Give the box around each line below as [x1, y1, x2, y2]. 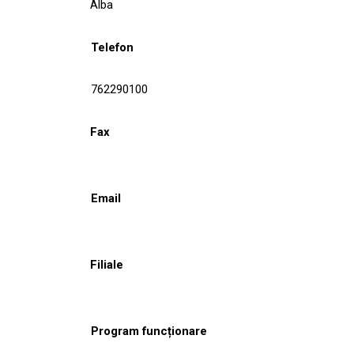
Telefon [91, 40, 134, 55]
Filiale [90, 257, 123, 272]
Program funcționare [91, 323, 207, 338]
